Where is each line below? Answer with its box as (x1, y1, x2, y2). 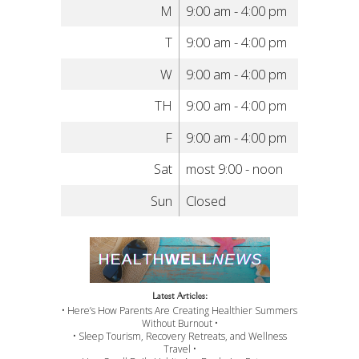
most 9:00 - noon (186, 159, 284, 179)
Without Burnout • (141, 317, 218, 331)
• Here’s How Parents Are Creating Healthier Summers (62, 304, 297, 318)
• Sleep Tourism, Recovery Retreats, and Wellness (72, 329, 287, 344)
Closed (186, 191, 227, 210)
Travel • (163, 342, 196, 357)
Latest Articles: (151, 289, 208, 302)
